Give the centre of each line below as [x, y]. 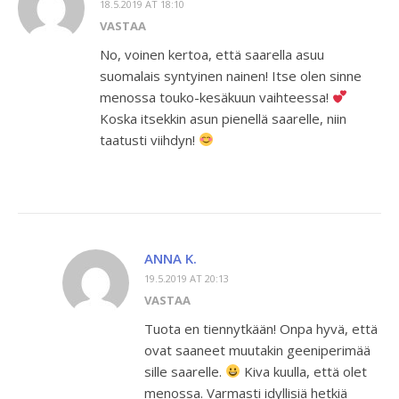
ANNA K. [171, 258]
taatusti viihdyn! [149, 139]
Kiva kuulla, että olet [304, 371]
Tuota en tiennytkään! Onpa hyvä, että [261, 328]
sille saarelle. [185, 371]
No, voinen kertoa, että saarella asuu [212, 54]
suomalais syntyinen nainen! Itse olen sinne [231, 75]
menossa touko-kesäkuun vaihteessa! [216, 97]
